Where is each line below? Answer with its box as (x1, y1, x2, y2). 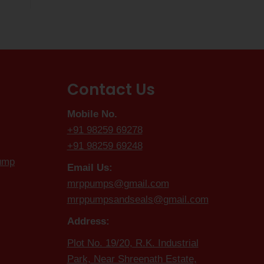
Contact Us (67, 79, 155, 101)
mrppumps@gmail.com (67, 178, 169, 190)
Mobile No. (67, 108, 117, 120)
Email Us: (67, 162, 113, 174)
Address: (67, 216, 110, 227)
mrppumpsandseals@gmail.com (67, 194, 209, 206)
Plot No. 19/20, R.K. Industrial (67, 237, 199, 249)
